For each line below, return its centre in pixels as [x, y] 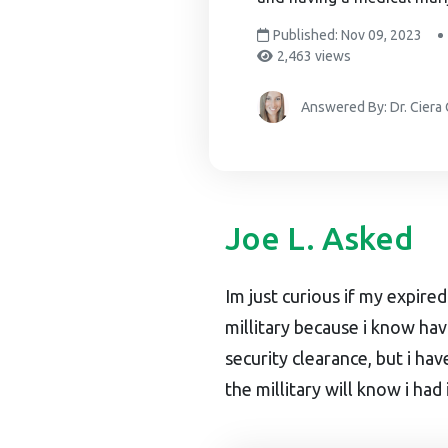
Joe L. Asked [319, 238]
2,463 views [314, 56]
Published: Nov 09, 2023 [347, 35]
